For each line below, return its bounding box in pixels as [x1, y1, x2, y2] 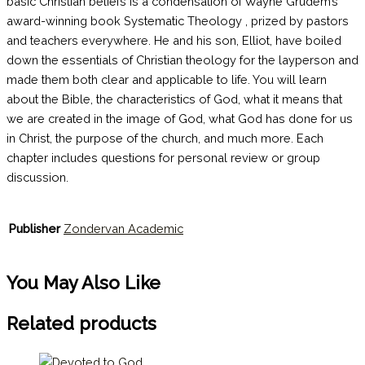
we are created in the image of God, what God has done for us [7, 111, 353, 125]
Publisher [9, 221, 60, 235]
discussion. [7, 169, 68, 184]
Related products [7, 312, 156, 334]
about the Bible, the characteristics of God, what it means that [7, 91, 342, 106]
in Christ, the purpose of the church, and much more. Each [7, 130, 323, 145]
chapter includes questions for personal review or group [7, 150, 320, 165]
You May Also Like [7, 271, 161, 293]
